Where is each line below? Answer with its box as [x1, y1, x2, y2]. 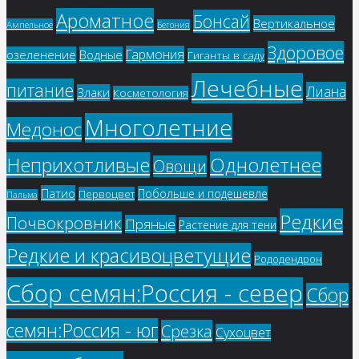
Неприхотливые [6, 152, 150, 179]
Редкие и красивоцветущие [6, 243, 251, 269]
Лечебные [192, 73, 303, 104]
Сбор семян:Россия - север [6, 277, 303, 310]
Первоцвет [79, 187, 135, 202]
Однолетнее [210, 151, 321, 179]
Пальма [6, 189, 38, 201]
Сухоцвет [216, 324, 271, 342]
